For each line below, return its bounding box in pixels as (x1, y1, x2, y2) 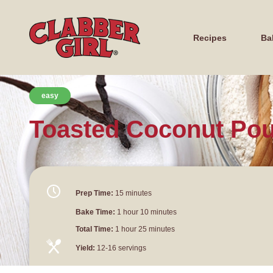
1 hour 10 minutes (115, 207, 177, 216)
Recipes (193, 32, 227, 43)
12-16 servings (97, 244, 146, 253)
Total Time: (76, 224, 113, 233)
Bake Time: (76, 207, 115, 216)
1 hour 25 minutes (113, 224, 175, 233)
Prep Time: (76, 189, 113, 198)
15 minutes (113, 189, 152, 198)
